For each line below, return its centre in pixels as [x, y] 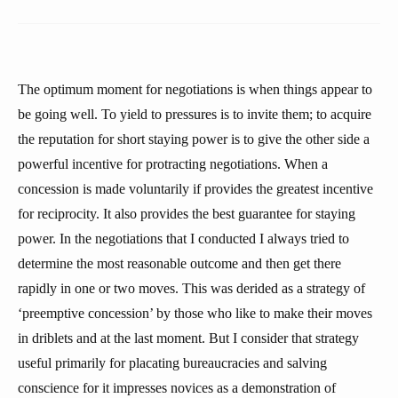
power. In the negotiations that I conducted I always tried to [183, 239]
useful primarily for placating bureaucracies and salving [172, 363]
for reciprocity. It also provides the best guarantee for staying [187, 214]
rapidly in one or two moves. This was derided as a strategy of [191, 288]
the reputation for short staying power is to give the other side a [194, 139]
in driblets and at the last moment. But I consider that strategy [188, 338]
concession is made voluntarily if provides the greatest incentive [195, 189]
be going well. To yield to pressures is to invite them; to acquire [195, 114]
